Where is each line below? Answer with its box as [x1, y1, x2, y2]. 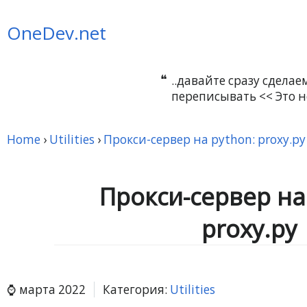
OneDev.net [7, 21, 106, 45]
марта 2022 [16, 281, 86, 297]
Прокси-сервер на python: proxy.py [103, 132, 306, 147]
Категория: [103, 281, 170, 297]
